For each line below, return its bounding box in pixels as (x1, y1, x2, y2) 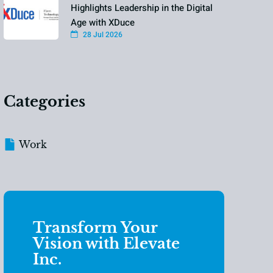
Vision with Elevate (33, 235, 180, 252)
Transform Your (33, 219, 158, 236)
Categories (4, 93, 86, 110)
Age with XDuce (71, 15, 135, 29)
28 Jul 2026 (81, 30, 123, 39)
